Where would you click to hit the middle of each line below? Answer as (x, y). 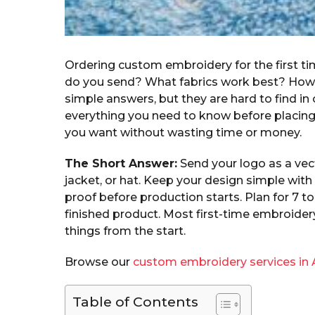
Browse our (99, 262)
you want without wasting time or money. (183, 133)
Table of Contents (135, 302)
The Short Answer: (121, 164)
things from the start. (125, 231)
